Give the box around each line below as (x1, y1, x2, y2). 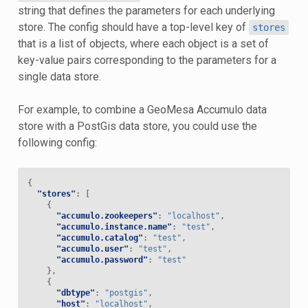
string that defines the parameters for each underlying (17, 3, 275, 17)
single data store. (17, 69, 101, 83)
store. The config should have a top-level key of (17, 20, 249, 34)
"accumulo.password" (56, 254, 148, 265)
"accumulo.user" (56, 243, 129, 254)
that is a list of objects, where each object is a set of (17, 36, 269, 50)
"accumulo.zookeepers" (56, 210, 157, 221)
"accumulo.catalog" (56, 232, 143, 243)
